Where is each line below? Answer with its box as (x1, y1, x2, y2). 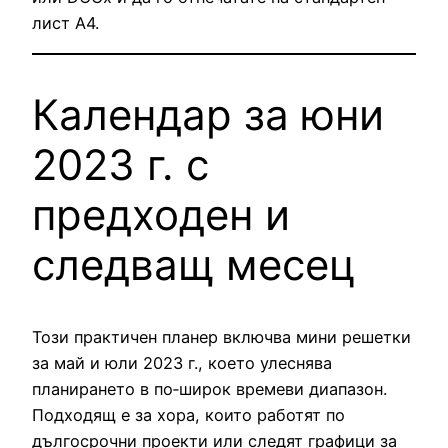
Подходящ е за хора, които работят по (32, 405, 345, 426)
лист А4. (32, 13, 99, 34)
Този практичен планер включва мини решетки (32, 327, 411, 348)
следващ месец (32, 238, 356, 290)
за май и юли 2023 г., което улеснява (32, 353, 332, 374)
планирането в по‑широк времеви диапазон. (32, 379, 387, 400)
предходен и (32, 188, 290, 240)
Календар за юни (32, 88, 384, 140)
